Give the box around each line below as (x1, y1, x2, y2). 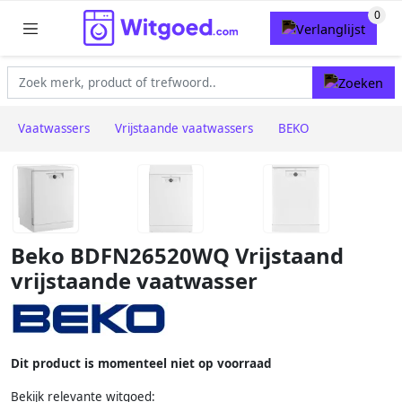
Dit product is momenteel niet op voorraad (11, 354, 272, 371)
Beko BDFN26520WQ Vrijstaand (11, 241, 344, 271)
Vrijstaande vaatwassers (115, 120, 253, 137)
